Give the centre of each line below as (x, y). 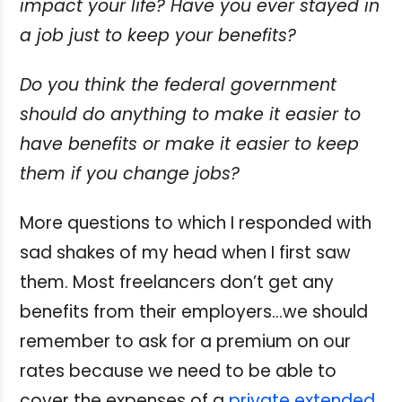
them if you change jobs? (130, 173)
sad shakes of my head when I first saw (185, 252)
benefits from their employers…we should (194, 311)
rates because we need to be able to (178, 371)
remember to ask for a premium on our (185, 341)
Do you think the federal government (178, 84)
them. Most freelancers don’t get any (177, 282)
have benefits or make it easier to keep (189, 144)
